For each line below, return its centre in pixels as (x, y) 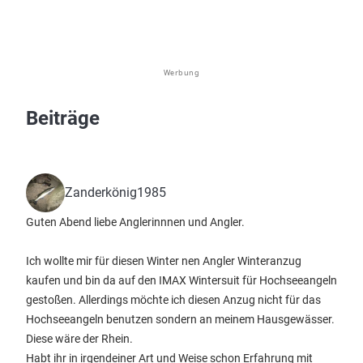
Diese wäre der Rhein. (79, 339)
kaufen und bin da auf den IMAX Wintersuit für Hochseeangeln (181, 280)
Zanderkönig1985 (115, 192)
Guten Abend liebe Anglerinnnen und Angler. (135, 222)
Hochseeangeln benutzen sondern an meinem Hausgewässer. (180, 319)
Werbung (181, 73)
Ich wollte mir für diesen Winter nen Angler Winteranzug (164, 261)
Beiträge (63, 118)
